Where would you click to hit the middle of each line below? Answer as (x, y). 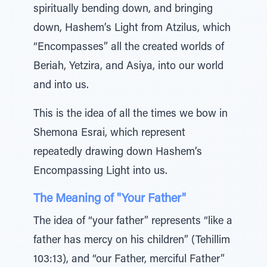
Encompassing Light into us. (100, 172)
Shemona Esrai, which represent (109, 133)
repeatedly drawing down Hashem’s (118, 153)
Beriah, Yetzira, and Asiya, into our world (128, 67)
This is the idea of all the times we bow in (131, 114)
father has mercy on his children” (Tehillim (132, 241)
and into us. (61, 86)
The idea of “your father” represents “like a (133, 222)
